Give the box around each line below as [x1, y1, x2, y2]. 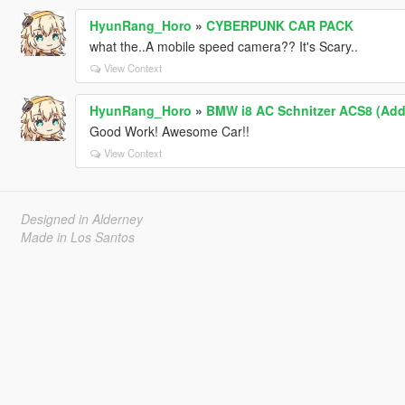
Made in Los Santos [20, 227, 135, 246]
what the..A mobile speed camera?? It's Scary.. [89, 36, 358, 55]
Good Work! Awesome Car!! [89, 121, 250, 140]
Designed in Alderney [20, 209, 143, 228]
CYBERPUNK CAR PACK [205, 15, 353, 34]
